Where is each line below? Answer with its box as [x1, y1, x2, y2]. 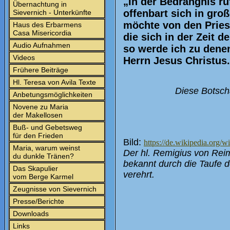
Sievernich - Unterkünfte [11, 8, 91, 16]
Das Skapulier [11, 164, 58, 172]
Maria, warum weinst [11, 144, 80, 152]
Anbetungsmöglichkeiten [11, 90, 92, 99]
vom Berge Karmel [11, 172, 73, 181]
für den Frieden [11, 131, 63, 140]
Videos [11, 53, 35, 62]
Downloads [11, 209, 49, 218]
